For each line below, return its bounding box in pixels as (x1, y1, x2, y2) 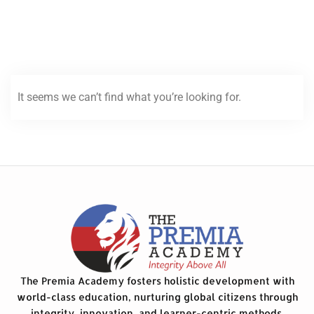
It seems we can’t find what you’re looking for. (18, 90, 241, 104)
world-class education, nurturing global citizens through (16, 291, 298, 303)
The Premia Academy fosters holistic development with (20, 275, 294, 287)
